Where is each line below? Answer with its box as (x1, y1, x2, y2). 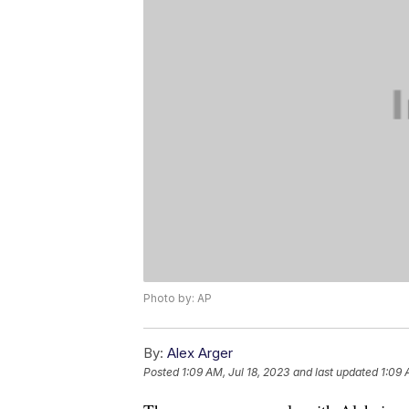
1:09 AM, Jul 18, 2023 (182, 365, 289, 380)
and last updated (293, 365, 378, 380)
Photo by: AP (143, 291, 212, 306)
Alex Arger (167, 344, 233, 362)
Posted (143, 365, 182, 380)
